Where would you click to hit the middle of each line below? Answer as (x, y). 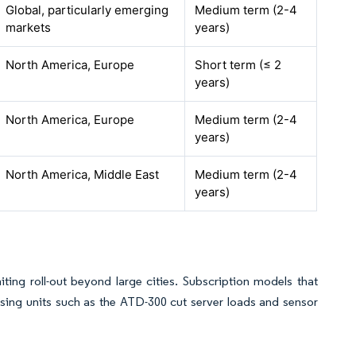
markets (29, 27)
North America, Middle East (83, 174)
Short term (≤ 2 (238, 65)
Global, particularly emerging (87, 10)
